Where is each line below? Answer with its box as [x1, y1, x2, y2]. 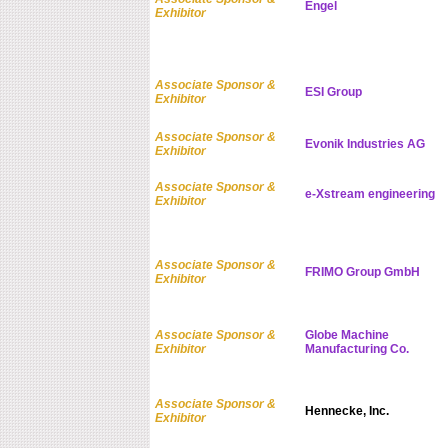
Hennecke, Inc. [304, 404, 389, 419]
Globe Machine [304, 328, 389, 343]
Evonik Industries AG [304, 137, 425, 152]
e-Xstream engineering [304, 187, 435, 202]
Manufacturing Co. [304, 342, 409, 357]
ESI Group [304, 85, 362, 100]
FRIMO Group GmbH [304, 265, 420, 280]
